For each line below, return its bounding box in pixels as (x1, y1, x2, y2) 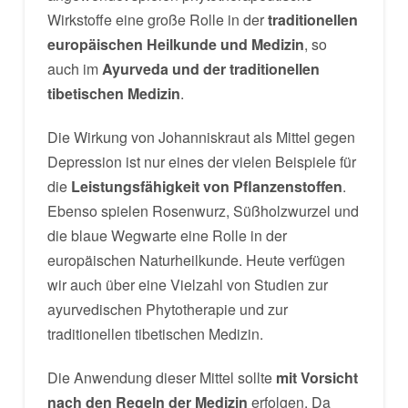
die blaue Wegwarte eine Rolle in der (46, 225, 287, 246)
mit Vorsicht (275, 367, 358, 388)
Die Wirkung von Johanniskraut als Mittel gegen (46, 127, 355, 148)
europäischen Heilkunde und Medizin (46, 34, 304, 55)
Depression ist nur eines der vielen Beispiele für (46, 151, 356, 172)
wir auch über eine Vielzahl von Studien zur (46, 274, 328, 295)
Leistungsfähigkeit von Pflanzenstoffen (70, 176, 342, 197)
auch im (46, 58, 102, 79)
